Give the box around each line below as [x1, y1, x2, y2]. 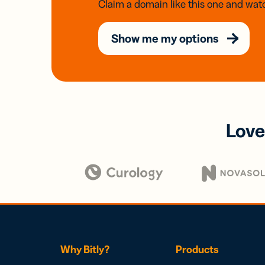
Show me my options [111, 31, 219, 46]
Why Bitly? [60, 243, 109, 257]
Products [176, 243, 219, 257]
